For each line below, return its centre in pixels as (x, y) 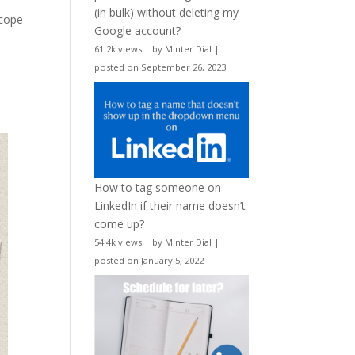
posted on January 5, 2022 (149, 261)
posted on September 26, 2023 (160, 67)
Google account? (138, 30)
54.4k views (118, 242)
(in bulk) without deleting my (167, 12)
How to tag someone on (158, 188)
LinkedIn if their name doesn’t (170, 206)
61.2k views (118, 48)
